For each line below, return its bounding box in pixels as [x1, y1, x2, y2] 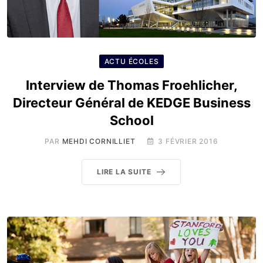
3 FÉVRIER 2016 [158, 137, 218, 146]
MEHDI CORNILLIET [62, 137, 136, 146]
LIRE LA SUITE [97, 167, 151, 176]
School [109, 113, 154, 128]
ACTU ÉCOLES [104, 57, 159, 66]
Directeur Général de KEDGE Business [12, 95, 251, 110]
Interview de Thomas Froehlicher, [25, 77, 238, 93]
